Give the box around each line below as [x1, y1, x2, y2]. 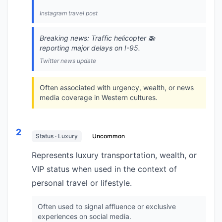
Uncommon [92, 132, 125, 140]
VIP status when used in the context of [32, 164, 177, 174]
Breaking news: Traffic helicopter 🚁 [40, 34, 155, 42]
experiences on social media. [38, 212, 131, 221]
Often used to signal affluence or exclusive [38, 202, 176, 211]
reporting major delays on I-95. [40, 44, 140, 52]
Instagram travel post [40, 9, 98, 17]
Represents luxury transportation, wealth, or [32, 150, 197, 160]
